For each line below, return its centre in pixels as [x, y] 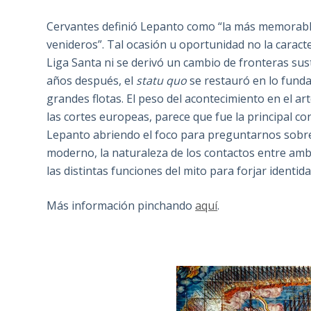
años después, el [92, 81]
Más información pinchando [121, 206]
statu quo [162, 81]
